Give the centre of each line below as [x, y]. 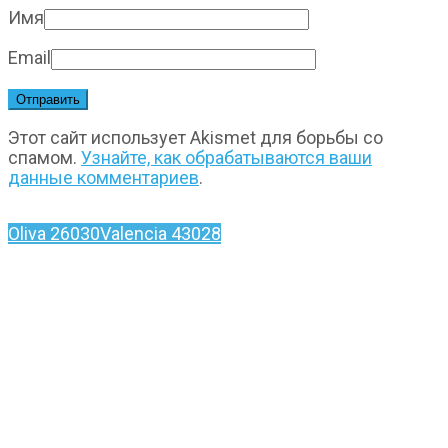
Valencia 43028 [160, 234]
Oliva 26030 [54, 234]
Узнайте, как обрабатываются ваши [226, 158]
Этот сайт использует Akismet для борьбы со [195, 138]
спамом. [44, 158]
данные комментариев [103, 178]
